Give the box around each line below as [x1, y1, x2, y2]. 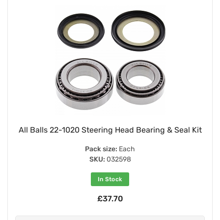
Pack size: [85, 144, 117, 153]
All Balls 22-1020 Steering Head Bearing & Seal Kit [18, 125, 202, 135]
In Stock [97, 175, 123, 183]
